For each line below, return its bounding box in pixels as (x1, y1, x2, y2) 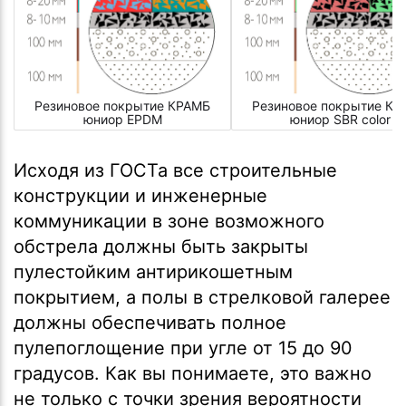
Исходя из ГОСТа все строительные (14, 159, 337, 181)
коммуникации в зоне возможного (14, 209, 324, 232)
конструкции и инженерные (14, 184, 267, 207)
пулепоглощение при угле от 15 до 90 (14, 336, 353, 359)
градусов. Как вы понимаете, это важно (14, 362, 372, 384)
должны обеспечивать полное (14, 311, 286, 333)
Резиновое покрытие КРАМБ (34, 98, 210, 114)
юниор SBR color (289, 111, 391, 128)
